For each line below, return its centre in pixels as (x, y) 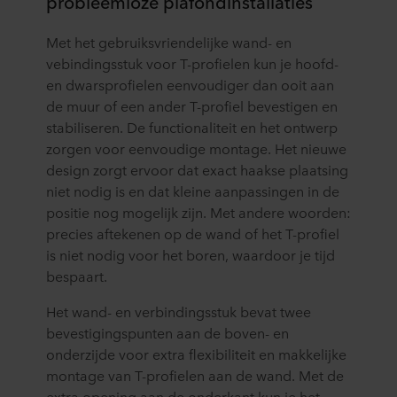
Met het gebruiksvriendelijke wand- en (169, 42)
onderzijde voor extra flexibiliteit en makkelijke (196, 354)
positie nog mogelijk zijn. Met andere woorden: (198, 212)
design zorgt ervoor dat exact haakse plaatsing (197, 170)
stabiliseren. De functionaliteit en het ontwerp (192, 127)
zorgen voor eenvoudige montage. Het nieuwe (196, 148)
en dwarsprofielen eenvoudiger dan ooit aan (190, 85)
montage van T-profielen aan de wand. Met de (195, 375)
